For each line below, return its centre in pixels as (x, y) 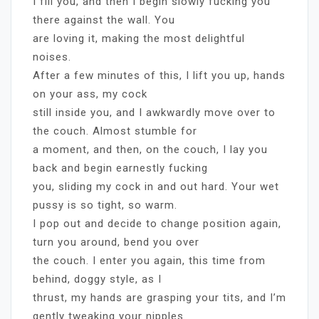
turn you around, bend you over (116, 242)
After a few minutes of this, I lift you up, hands (159, 75)
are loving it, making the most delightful (139, 38)
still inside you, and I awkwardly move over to (154, 112)
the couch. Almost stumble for (115, 131)
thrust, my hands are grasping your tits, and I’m (159, 297)
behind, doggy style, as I (97, 279)
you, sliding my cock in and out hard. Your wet (156, 186)
